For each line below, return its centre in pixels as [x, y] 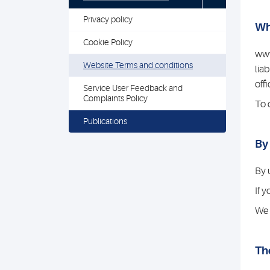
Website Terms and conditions [138, 65]
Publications [105, 121]
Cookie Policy [108, 42]
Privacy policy [108, 19]
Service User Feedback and [133, 88]
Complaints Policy [115, 98]
